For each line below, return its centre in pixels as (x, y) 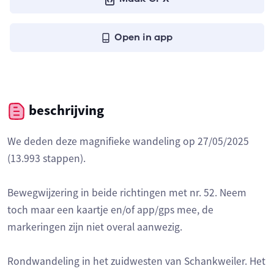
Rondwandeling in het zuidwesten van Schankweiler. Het (136, 261)
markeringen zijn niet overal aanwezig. (95, 227)
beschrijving (65, 110)
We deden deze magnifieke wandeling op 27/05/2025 (128, 142)
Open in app (143, 37)
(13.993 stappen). (46, 159)
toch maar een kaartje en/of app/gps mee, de (110, 210)
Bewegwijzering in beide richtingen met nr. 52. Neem (127, 193)
